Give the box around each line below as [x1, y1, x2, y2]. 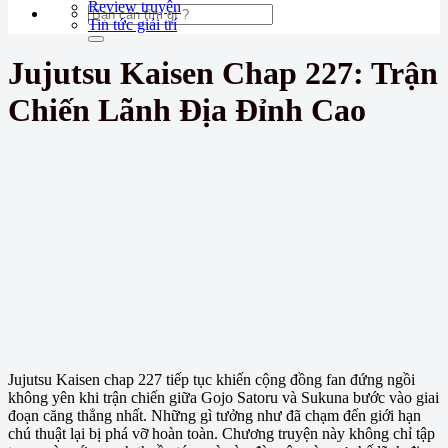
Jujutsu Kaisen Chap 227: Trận [8, 55, 438, 92]
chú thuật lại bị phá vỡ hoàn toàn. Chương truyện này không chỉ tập [8, 425, 435, 443]
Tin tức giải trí [88, 16, 177, 33]
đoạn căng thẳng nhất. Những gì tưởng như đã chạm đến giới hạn [8, 407, 421, 425]
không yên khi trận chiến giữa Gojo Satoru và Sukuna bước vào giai [8, 389, 439, 407]
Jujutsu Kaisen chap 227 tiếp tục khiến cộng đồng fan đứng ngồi [8, 371, 415, 389]
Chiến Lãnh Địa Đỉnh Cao [8, 92, 366, 129]
